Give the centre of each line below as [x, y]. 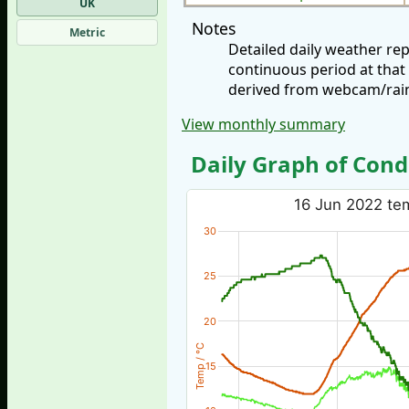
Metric [87, 32]
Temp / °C [199, 367]
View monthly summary [263, 125]
